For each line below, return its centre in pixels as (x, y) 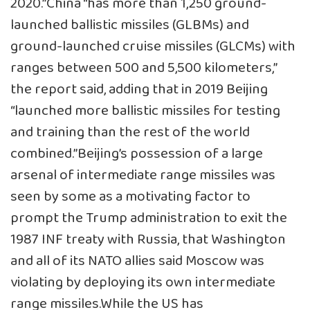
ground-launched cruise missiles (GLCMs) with (153, 46)
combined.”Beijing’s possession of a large (137, 154)
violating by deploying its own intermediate (143, 282)
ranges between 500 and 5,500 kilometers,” (144, 68)
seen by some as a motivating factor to (130, 197)
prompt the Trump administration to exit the (149, 218)
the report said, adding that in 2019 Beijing (139, 89)
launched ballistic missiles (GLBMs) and (130, 25)
